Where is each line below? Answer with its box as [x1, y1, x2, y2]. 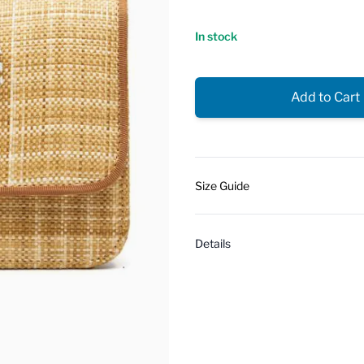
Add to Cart [290, 89, 360, 105]
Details [195, 236, 231, 251]
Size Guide [195, 178, 249, 193]
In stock [195, 28, 237, 43]
